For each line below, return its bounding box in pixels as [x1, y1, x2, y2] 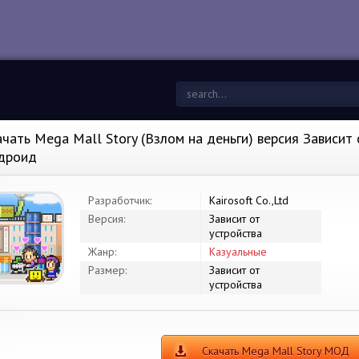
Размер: [88, 263, 127, 277]
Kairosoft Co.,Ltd [209, 193, 288, 208]
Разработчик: [88, 193, 151, 208]
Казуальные [209, 244, 267, 259]
